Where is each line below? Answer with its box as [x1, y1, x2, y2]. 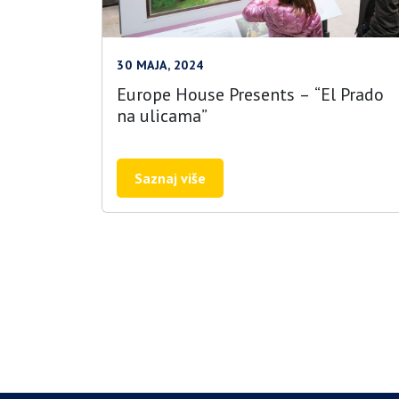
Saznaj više [134, 169, 206, 187]
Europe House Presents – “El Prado [117, 83, 384, 106]
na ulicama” [117, 104, 208, 127]
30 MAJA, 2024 [117, 57, 204, 73]
